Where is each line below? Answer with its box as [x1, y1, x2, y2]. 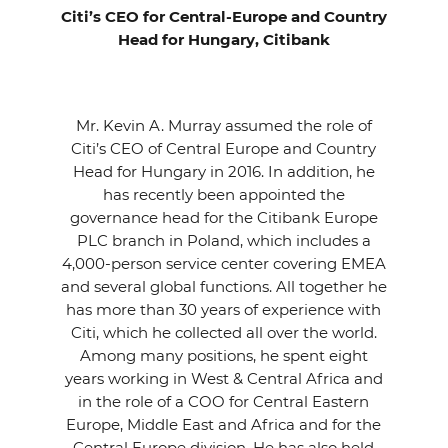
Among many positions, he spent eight [79, 346, 368, 365]
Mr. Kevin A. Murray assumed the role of [75, 116, 372, 135]
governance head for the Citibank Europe [69, 208, 378, 227]
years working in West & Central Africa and [64, 369, 383, 388]
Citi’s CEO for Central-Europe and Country [60, 7, 387, 26]
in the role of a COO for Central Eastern [78, 392, 370, 411]
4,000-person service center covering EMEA [61, 254, 386, 273]
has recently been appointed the [102, 185, 345, 204]
